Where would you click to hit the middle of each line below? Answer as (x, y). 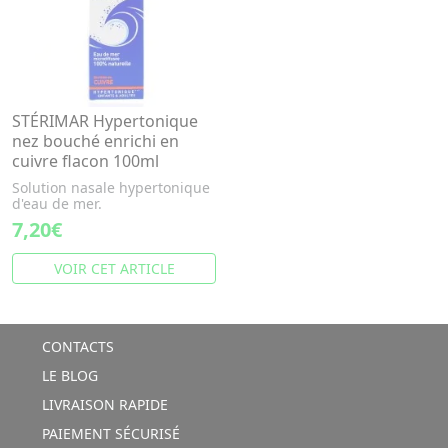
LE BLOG (67, 375)
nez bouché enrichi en (95, 141)
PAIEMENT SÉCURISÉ (108, 433)
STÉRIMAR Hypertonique (105, 121)
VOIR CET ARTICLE (114, 268)
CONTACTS (75, 346)
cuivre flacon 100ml (85, 161)
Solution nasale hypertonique (111, 187)
